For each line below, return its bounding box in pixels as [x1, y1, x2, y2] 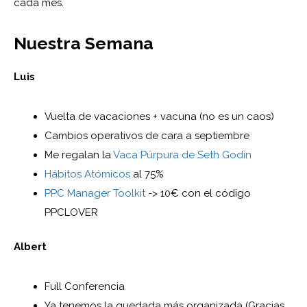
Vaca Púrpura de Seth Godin [113, 148, 251, 161]
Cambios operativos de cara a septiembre [45, 129, 249, 142]
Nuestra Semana [14, 32, 153, 53]
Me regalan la [45, 148, 113, 161]
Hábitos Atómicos [45, 167, 130, 180]
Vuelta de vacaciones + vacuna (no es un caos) [45, 110, 274, 123]
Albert [14, 241, 47, 254]
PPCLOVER [45, 206, 98, 219]
